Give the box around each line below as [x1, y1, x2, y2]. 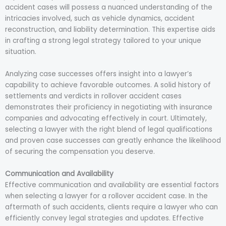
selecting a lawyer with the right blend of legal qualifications [5, 125, 212, 135]
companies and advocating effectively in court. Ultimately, [5, 114, 207, 124]
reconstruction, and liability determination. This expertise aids [5, 25, 215, 35]
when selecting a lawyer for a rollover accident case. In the [5, 191, 208, 201]
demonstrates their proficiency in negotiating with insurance [5, 102, 212, 112]
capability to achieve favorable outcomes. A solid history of [5, 80, 211, 90]
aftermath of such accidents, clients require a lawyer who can [5, 202, 218, 212]
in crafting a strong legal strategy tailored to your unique [5, 36, 201, 46]
